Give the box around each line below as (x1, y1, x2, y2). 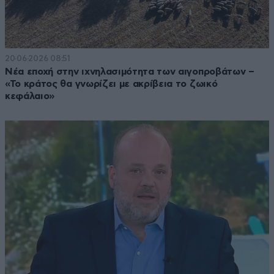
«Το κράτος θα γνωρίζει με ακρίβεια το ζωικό (5, 79, 218, 89)
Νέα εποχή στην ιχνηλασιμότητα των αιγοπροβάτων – (5, 67, 254, 77)
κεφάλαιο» (5, 91, 55, 102)
